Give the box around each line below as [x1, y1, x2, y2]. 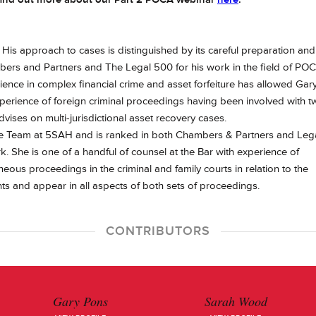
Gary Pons [53, 293, 108, 310]
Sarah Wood [204, 293, 267, 310]
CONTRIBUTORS [106, 223, 210, 238]
